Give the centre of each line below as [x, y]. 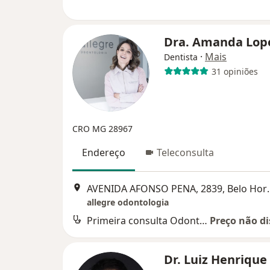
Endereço [104, 153]
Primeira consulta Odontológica [203, 220]
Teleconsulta [185, 153]
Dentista [181, 57]
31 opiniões [234, 71]
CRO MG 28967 [102, 129]
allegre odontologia [128, 202]
